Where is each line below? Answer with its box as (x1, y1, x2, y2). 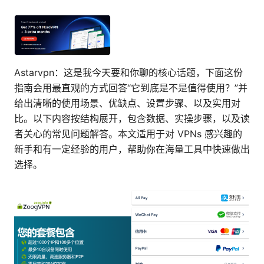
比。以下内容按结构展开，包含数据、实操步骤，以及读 (14, 113, 250, 125)
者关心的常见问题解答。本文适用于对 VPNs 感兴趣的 (14, 128, 242, 140)
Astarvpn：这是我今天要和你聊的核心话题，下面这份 (14, 67, 243, 79)
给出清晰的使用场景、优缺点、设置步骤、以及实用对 (14, 97, 240, 110)
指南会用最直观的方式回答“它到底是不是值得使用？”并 (14, 82, 247, 94)
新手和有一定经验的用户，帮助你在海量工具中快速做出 (14, 143, 250, 156)
